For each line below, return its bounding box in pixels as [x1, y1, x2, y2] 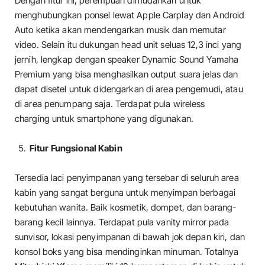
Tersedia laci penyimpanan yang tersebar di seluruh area [15, 172, 239, 184]
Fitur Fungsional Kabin [30, 142, 122, 154]
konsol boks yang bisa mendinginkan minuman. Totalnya [15, 246, 239, 258]
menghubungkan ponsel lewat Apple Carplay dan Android [15, 9, 245, 21]
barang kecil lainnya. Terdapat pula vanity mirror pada [15, 216, 230, 228]
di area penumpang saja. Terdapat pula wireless [15, 98, 205, 109]
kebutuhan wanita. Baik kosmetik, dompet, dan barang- [15, 202, 237, 214]
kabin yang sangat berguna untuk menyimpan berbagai [15, 187, 236, 199]
